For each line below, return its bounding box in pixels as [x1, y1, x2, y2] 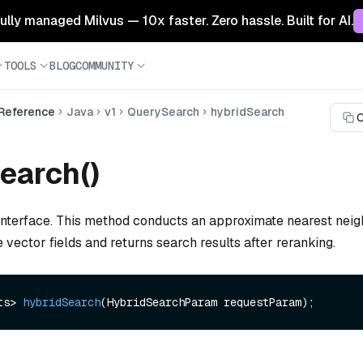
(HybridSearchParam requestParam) [100, 295, 308, 310]
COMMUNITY [75, 58, 134, 73]
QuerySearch [127, 105, 199, 119]
